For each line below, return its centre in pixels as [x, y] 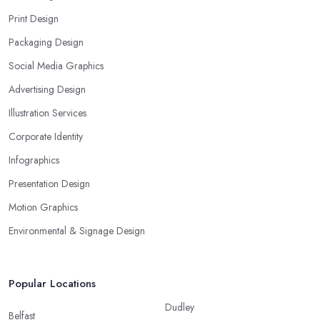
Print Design [34, 18]
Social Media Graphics [56, 65]
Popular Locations [52, 283]
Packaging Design [46, 42]
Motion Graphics [43, 207]
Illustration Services [47, 112]
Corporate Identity [46, 136]
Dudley [180, 307]
